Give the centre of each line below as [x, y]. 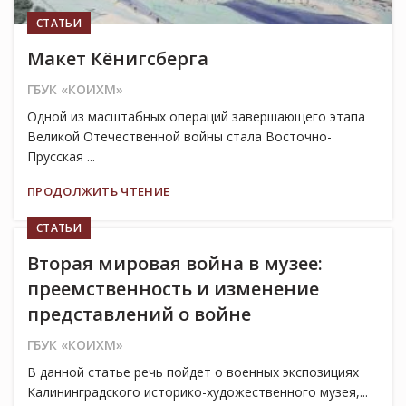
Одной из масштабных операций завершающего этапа [196, 116]
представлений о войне [139, 314]
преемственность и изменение [173, 289]
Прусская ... [61, 156]
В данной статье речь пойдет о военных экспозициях [193, 372]
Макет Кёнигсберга [118, 58]
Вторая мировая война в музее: [175, 264]
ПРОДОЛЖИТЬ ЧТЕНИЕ [99, 191]
